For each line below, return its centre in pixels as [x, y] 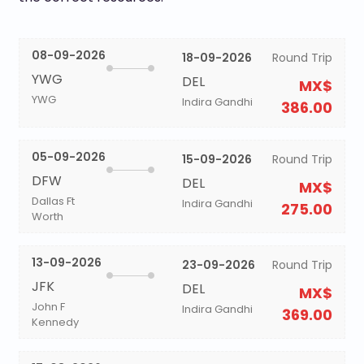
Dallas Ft [53, 201]
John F [48, 307]
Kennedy [55, 322]
